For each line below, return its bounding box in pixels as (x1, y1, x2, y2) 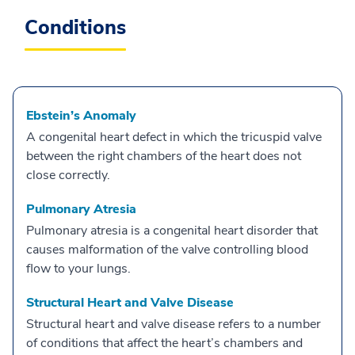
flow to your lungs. (26, 259, 131, 277)
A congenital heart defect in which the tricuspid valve (26, 128, 322, 146)
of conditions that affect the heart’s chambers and (26, 334, 303, 352)
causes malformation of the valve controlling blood (26, 240, 308, 258)
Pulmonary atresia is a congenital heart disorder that (26, 221, 318, 239)
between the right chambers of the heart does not (26, 147, 301, 165)
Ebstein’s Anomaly (26, 106, 136, 124)
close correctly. (26, 166, 110, 184)
